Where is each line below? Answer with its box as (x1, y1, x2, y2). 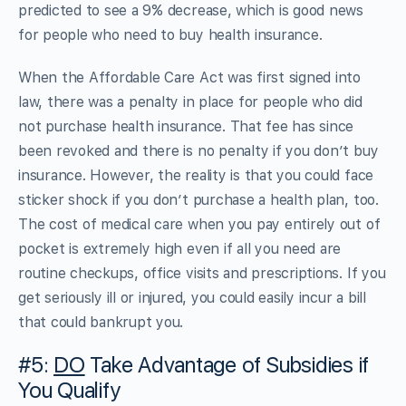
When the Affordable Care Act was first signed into (18, 68, 362, 86)
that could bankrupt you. (18, 313, 184, 331)
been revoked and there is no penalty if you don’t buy (18, 141, 379, 159)
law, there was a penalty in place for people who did (18, 92, 362, 111)
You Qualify (18, 376, 121, 403)
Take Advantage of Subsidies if (84, 351, 370, 378)
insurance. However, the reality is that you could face (18, 166, 374, 184)
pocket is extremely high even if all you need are (18, 239, 342, 257)
